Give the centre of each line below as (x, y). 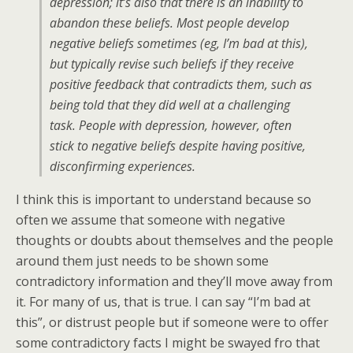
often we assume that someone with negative (150, 220)
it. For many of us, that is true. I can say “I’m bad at (163, 302)
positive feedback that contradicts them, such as (181, 84)
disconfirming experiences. (123, 166)
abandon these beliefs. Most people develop (169, 23)
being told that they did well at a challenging (170, 105)
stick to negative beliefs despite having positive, (178, 146)
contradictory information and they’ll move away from (174, 281)
